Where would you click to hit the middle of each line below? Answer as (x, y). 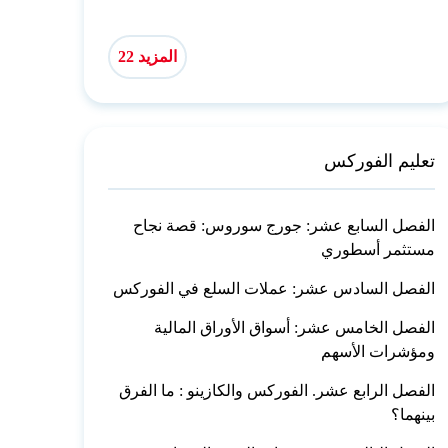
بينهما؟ (413, 414)
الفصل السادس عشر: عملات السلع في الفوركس (274, 288)
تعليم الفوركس (380, 160)
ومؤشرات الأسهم (378, 351)
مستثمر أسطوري (378, 249)
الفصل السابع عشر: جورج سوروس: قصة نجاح (284, 225)
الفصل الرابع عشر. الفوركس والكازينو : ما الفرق (277, 390)
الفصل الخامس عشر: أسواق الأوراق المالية (295, 327)
